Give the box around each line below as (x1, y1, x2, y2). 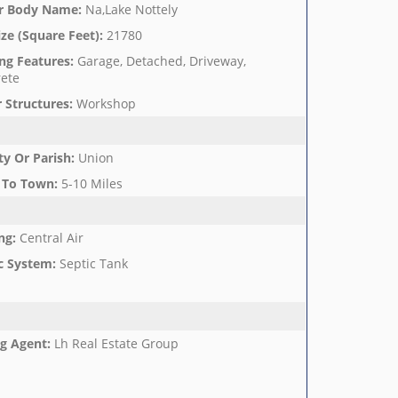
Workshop (76, 95, 136, 112)
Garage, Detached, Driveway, (76, 52, 246, 69)
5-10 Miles (60, 175, 123, 192)
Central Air (19, 229, 84, 246)
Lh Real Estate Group (53, 335, 179, 352)
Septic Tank (59, 255, 128, 272)
